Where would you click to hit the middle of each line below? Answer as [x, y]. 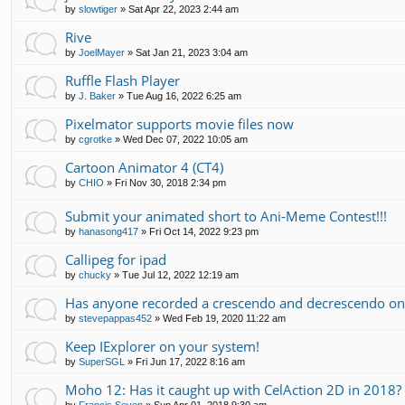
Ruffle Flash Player [122, 81]
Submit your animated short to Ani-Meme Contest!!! [226, 217]
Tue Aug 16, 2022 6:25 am [184, 96]
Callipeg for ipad [116, 260]
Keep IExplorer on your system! [162, 347]
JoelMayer [102, 53]
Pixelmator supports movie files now [179, 124]
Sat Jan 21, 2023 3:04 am [192, 53]
